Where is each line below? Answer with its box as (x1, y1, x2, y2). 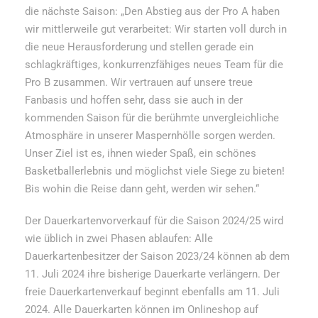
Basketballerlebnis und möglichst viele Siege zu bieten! (25, 164, 285, 177)
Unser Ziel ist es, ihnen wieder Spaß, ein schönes (25, 146, 256, 160)
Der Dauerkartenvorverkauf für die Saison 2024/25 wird (25, 214, 283, 227)
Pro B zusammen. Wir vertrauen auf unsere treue (25, 75, 253, 89)
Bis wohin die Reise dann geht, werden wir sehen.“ (25, 182, 259, 195)
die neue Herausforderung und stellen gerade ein (25, 40, 253, 53)
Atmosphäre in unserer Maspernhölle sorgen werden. (25, 128, 275, 142)
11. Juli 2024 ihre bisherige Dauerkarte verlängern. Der (25, 267, 280, 280)
